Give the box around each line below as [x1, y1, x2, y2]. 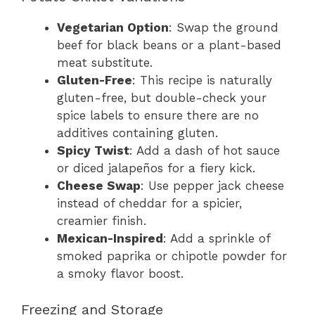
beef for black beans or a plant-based [57, 38, 281, 53]
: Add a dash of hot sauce [129, 143, 280, 158]
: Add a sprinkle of [163, 231, 270, 246]
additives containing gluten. [57, 126, 218, 141]
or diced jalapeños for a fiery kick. [57, 161, 255, 176]
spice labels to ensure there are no [57, 108, 259, 123]
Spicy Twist [57, 143, 129, 158]
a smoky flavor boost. [57, 266, 184, 281]
